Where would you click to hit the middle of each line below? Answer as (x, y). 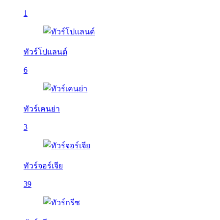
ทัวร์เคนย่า (42, 109)
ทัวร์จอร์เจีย (43, 166)
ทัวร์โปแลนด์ (45, 52)
